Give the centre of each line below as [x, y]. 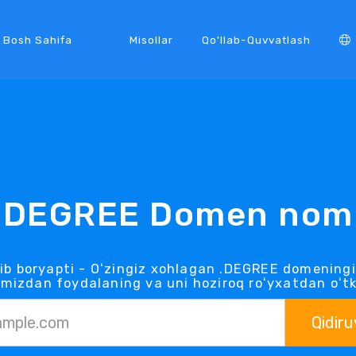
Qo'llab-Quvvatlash [256, 39]
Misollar [151, 39]
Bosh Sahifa [37, 39]
